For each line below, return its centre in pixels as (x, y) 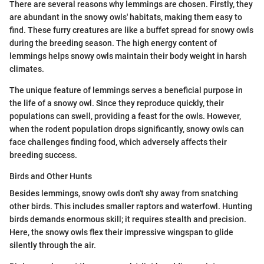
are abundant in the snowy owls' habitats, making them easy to (126, 17)
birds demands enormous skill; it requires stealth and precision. (128, 219)
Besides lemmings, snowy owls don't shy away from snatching (124, 193)
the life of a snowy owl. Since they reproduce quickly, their (117, 103)
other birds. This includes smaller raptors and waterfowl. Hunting (131, 206)
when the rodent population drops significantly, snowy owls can (127, 129)
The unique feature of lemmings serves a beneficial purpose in (126, 90)
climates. (27, 69)
